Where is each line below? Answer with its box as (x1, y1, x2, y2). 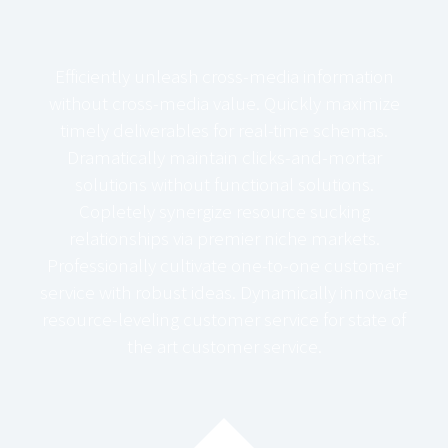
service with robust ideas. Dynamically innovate (40, 280, 408, 305)
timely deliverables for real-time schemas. (60, 118, 388, 143)
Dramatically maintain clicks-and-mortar (66, 145, 382, 170)
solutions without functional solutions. (74, 172, 374, 197)
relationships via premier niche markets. (68, 226, 380, 251)
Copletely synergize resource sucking (78, 199, 370, 224)
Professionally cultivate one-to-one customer (47, 253, 401, 278)
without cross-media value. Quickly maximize (48, 91, 400, 116)
